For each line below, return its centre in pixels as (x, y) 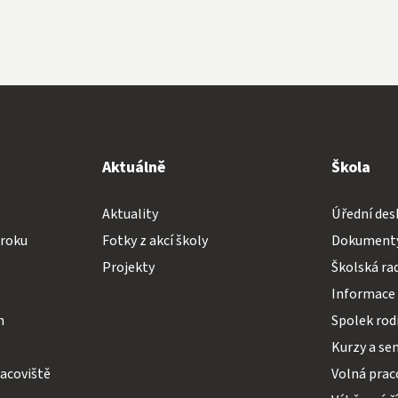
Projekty (128, 267)
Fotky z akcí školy (155, 240)
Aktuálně (133, 167)
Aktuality (130, 214)
